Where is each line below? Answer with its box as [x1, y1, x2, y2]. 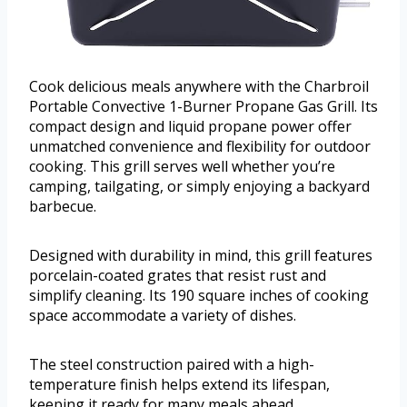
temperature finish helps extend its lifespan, [29, 374, 330, 395]
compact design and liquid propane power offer [29, 116, 352, 137]
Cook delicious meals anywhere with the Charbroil [29, 76, 369, 97]
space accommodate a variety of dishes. [29, 305, 296, 326]
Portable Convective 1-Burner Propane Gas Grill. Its [29, 96, 378, 117]
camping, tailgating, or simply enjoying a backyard [29, 176, 370, 197]
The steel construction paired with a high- [29, 354, 314, 375]
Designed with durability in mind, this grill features [29, 245, 372, 266]
